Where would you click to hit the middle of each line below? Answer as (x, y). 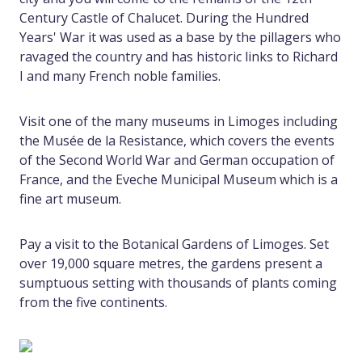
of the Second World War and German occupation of (177, 160)
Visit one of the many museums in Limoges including (179, 122)
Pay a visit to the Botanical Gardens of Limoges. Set (174, 244)
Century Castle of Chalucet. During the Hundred (164, 18)
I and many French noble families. (120, 76)
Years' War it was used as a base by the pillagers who (180, 38)
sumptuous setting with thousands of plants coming (178, 283)
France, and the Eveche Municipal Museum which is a (179, 180)
